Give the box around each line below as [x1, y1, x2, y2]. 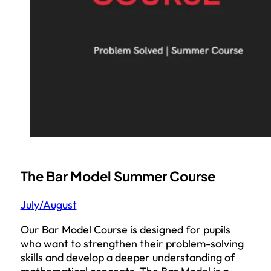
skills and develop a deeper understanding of [20, 250, 235, 265]
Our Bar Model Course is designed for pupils [20, 223, 230, 237]
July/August [20, 198, 77, 212]
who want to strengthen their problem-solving [20, 237, 244, 251]
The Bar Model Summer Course [20, 168, 215, 185]
